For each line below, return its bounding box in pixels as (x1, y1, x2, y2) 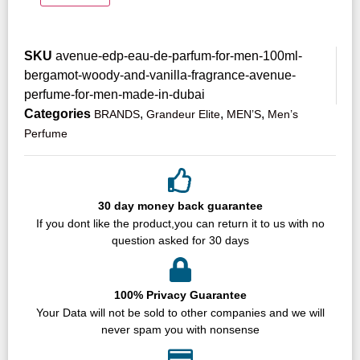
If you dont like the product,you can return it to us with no (35, 216, 325, 230)
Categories (24, 106, 91, 121)
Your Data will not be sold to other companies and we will (35, 305, 325, 319)
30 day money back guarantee (97, 198, 263, 212)
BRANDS (94, 107, 140, 121)
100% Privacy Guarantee (113, 288, 247, 301)
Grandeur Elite (146, 107, 220, 121)
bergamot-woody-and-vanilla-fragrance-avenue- (24, 67, 296, 82)
